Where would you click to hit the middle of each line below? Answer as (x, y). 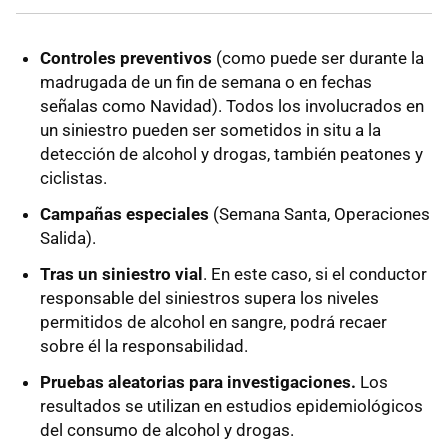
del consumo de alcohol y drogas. (167, 430)
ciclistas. (73, 178)
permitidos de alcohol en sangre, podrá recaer (213, 322)
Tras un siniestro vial (121, 274)
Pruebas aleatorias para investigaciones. (200, 382)
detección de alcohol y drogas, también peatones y (231, 154)
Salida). (68, 238)
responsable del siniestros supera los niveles (209, 298)
